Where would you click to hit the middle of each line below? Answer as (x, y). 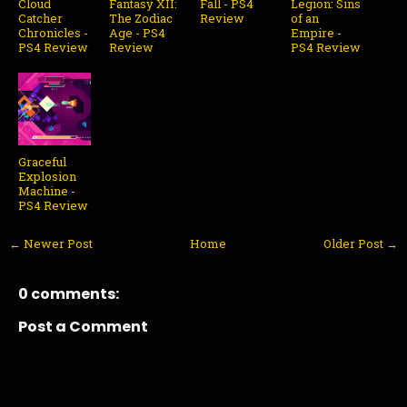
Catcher (40, 19)
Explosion (47, 177)
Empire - (316, 33)
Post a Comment (83, 327)
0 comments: (69, 294)
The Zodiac (141, 19)
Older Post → (361, 244)
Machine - (47, 191)
